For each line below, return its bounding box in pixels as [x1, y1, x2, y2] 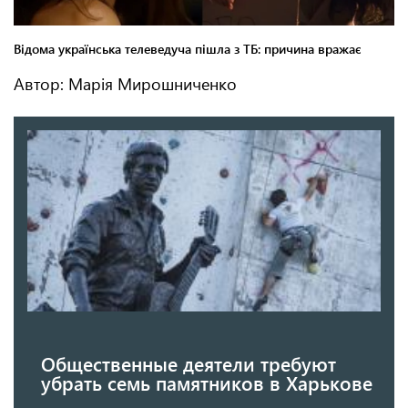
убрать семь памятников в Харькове [41, 369, 372, 395]
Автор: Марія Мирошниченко [14, 73, 237, 96]
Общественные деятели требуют [41, 350, 336, 376]
